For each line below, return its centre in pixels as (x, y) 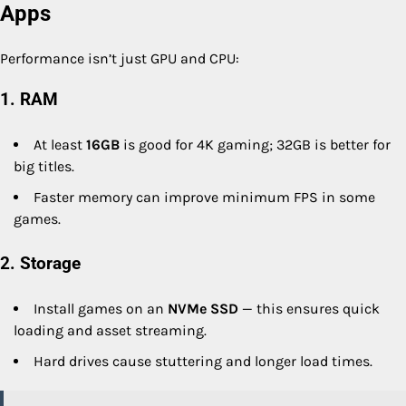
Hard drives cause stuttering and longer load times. (203, 361)
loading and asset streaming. (110, 330)
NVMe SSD (203, 308)
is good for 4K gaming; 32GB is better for (255, 144)
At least (60, 144)
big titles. (44, 166)
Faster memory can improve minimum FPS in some (204, 197)
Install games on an (101, 308)
